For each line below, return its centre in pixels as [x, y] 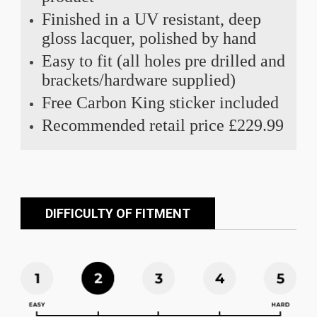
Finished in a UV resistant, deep [151, 19]
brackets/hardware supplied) [138, 80]
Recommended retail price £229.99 [162, 125]
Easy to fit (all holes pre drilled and [163, 60]
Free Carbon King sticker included [160, 102]
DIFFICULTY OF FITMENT [117, 213]
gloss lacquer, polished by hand [149, 38]
